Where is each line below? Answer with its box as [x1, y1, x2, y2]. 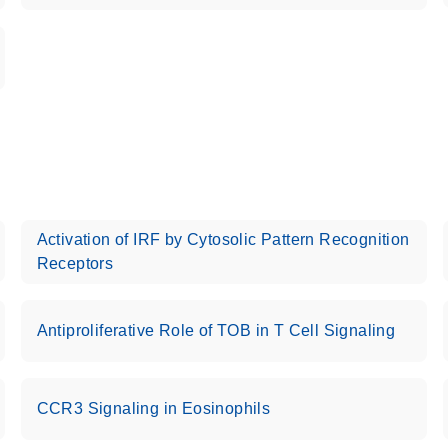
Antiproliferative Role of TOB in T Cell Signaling [36, 322, 396, 339]
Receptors [36, 255, 114, 272]
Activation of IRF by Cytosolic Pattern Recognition [36, 231, 410, 248]
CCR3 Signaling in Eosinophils [36, 400, 271, 417]
